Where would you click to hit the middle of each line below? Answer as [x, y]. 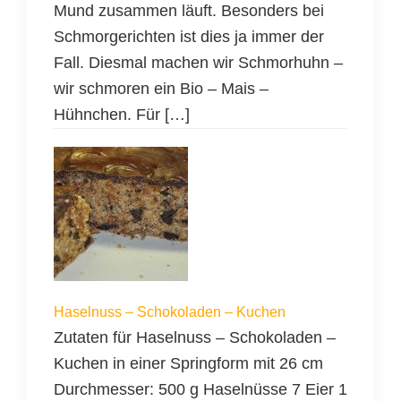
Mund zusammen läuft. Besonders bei [189, 11]
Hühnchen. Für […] [122, 115]
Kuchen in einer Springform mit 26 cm [188, 364]
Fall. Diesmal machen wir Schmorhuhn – [198, 63]
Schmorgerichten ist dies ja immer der [189, 37]
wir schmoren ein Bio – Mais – [161, 89]
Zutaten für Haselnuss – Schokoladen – [195, 338]
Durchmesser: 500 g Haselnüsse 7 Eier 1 [200, 390]
